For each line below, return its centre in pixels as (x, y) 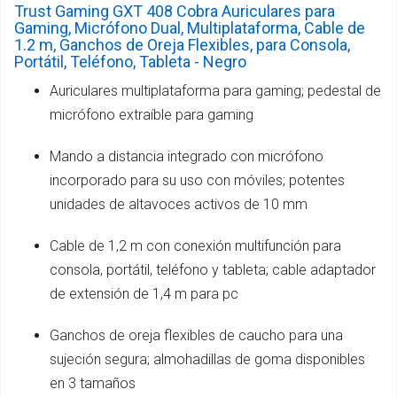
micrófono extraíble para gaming (152, 114)
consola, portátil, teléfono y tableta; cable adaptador (213, 269)
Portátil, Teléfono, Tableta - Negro (130, 61)
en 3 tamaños (93, 383)
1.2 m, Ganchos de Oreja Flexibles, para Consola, (182, 44)
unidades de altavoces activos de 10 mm (179, 204)
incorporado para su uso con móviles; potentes (197, 180)
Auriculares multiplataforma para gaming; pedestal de (215, 90)
